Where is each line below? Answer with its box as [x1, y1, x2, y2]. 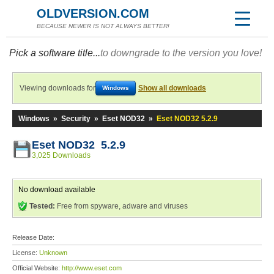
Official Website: [12, 264, 62, 272]
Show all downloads [138, 84, 206, 92]
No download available [18, 185, 95, 194]
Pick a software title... [9, 48, 100, 58]
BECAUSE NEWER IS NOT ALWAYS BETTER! [37, 23, 169, 29]
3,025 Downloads [32, 151, 91, 160]
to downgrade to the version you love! [100, 48, 262, 58]
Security [61, 114, 91, 123]
